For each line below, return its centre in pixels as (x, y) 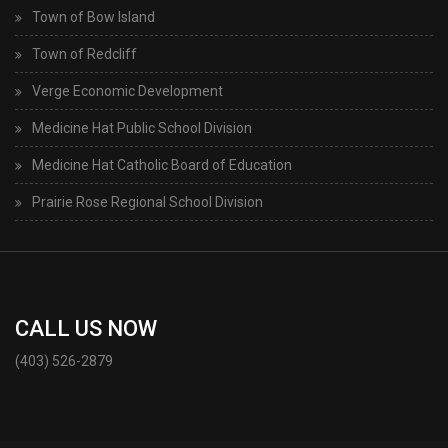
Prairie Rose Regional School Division (147, 202)
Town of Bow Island (93, 17)
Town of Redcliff (84, 54)
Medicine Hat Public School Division (142, 128)
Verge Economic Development (127, 91)
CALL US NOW (86, 328)
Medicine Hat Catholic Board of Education (162, 165)
